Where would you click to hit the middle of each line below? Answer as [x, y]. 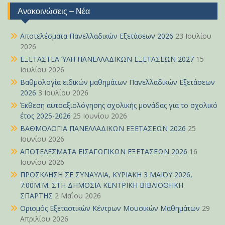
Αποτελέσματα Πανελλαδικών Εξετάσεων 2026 [97, 36]
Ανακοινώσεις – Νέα [54, 11]
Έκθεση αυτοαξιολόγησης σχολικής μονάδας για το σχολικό [119, 105]
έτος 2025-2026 [45, 116]
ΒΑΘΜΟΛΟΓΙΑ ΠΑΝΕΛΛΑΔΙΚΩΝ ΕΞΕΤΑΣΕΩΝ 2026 [103, 129]
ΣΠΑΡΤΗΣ [36, 196]
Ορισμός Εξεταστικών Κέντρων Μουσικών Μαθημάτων [110, 208]
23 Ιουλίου [193, 36]
